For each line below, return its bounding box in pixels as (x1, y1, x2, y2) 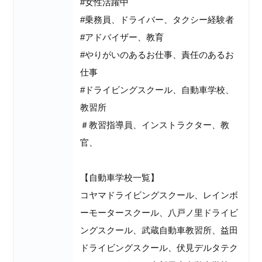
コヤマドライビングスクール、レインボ (80, 189, 239, 200)
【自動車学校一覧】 (80, 172, 160, 182)
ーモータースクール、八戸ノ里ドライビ (80, 207, 239, 218)
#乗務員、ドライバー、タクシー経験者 (80, 14, 235, 25)
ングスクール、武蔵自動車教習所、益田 (80, 225, 239, 235)
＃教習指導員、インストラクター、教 (80, 119, 230, 130)
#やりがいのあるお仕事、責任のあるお (80, 49, 235, 60)
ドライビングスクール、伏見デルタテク (80, 242, 239, 253)
